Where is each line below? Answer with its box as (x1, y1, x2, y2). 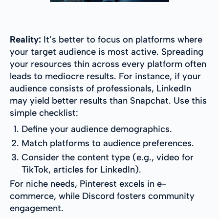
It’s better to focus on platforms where (41, 34, 202, 45)
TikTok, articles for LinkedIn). (22, 164, 141, 175)
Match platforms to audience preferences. (22, 138, 194, 149)
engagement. (10, 203, 64, 214)
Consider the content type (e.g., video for (22, 152, 194, 163)
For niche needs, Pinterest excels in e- (10, 178, 167, 190)
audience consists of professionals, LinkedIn (10, 83, 191, 94)
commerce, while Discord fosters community (10, 191, 195, 202)
